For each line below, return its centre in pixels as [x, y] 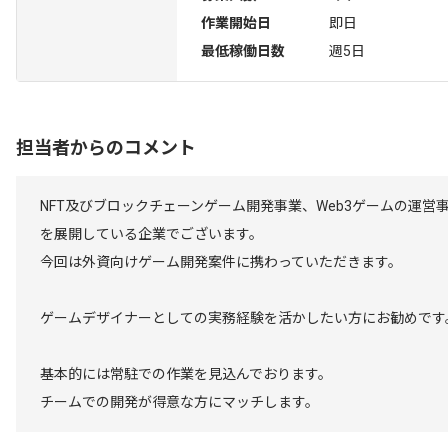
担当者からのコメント [106, 147]
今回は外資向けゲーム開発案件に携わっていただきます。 [221, 262]
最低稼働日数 [243, 51]
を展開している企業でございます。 [151, 234]
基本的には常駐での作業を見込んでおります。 [186, 374]
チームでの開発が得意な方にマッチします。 [179, 402]
